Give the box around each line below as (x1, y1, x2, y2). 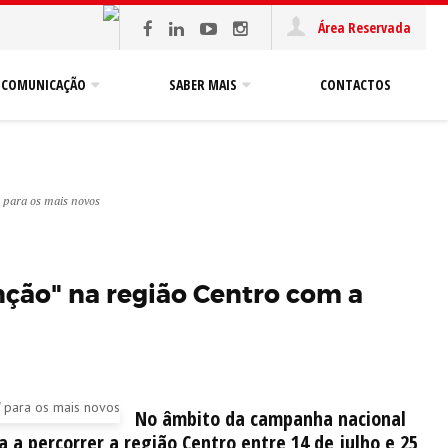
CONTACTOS (320, 75, 391, 94)
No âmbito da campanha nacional (134, 405, 406, 432)
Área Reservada (315, 18, 411, 37)
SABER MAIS (169, 75, 237, 94)
